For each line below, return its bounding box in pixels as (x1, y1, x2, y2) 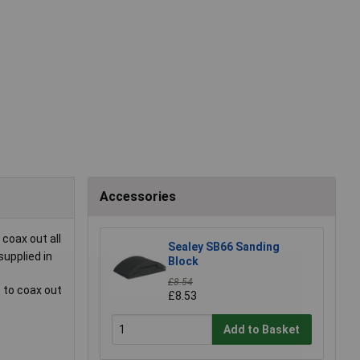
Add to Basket (223, 322, 301, 336)
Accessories (100, 189, 176, 205)
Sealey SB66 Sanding (168, 240, 280, 254)
